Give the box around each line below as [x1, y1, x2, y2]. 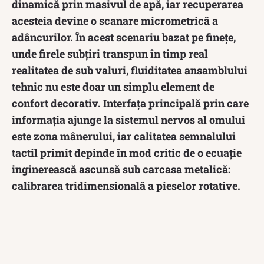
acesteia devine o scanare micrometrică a [12, 13, 218, 28]
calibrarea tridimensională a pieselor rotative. [12, 178, 240, 193]
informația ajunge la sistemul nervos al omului [12, 112, 245, 127]
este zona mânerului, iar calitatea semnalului [12, 128, 236, 143]
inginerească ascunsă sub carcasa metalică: [12, 161, 230, 176]
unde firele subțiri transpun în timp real [12, 46, 208, 61]
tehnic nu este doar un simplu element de [12, 79, 214, 94]
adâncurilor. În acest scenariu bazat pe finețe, [12, 29, 236, 44]
